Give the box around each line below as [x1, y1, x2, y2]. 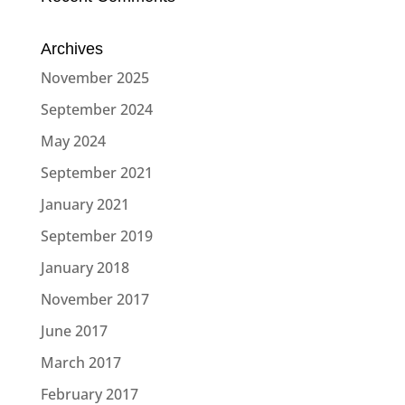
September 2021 [40, 162, 153, 183]
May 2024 [40, 130, 106, 151]
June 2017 [40, 320, 108, 341]
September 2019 [40, 225, 153, 246]
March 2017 [40, 352, 121, 372]
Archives [40, 39, 103, 58]
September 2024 [40, 99, 153, 119]
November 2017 [40, 288, 149, 309]
